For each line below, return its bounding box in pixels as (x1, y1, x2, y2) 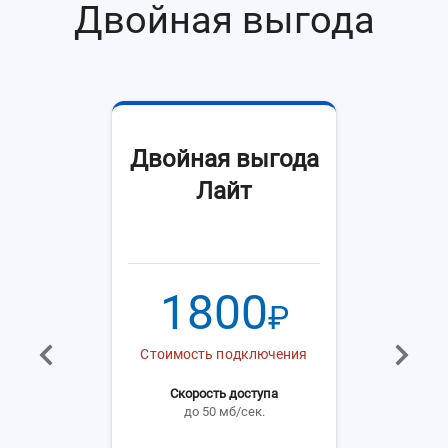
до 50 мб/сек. (183, 404, 265, 419)
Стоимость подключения (140, 346, 308, 362)
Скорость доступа (170, 386, 278, 401)
